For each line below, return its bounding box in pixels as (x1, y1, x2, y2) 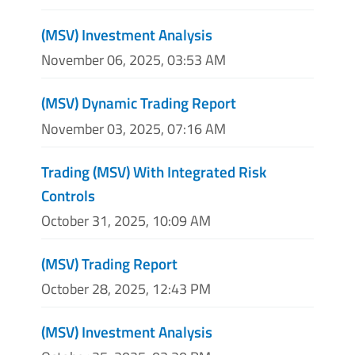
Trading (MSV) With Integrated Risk (41, 159, 266, 183)
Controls (41, 183, 95, 207)
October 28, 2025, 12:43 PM (41, 277, 211, 300)
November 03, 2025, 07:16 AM (41, 117, 226, 139)
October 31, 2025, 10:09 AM (41, 209, 211, 231)
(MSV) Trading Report (41, 251, 177, 275)
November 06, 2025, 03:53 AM (41, 49, 226, 71)
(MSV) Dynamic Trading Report (41, 91, 236, 115)
